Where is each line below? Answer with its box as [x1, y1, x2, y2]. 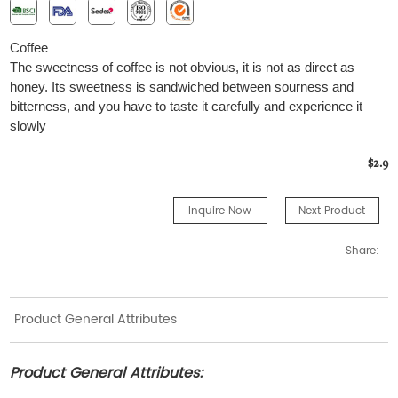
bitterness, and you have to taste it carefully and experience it [10, 99, 363, 115]
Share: [345, 243, 379, 260]
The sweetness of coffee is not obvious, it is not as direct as [10, 60, 355, 76]
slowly [10, 118, 47, 134]
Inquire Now [188, 203, 252, 220]
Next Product [298, 203, 366, 220]
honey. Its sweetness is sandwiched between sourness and [10, 79, 354, 95]
